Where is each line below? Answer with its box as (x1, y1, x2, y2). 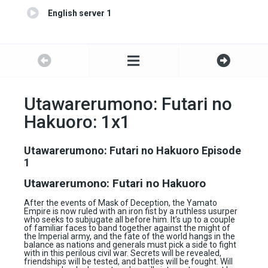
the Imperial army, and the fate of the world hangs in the (24, 232, 235, 242)
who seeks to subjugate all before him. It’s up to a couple (24, 215, 235, 225)
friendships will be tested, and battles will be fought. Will (24, 257, 233, 267)
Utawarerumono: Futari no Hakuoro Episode (24, 144, 241, 157)
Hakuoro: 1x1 (24, 111, 130, 133)
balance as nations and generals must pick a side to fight (24, 240, 236, 250)
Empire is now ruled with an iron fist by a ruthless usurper (24, 206, 237, 217)
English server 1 (48, 8, 111, 19)
